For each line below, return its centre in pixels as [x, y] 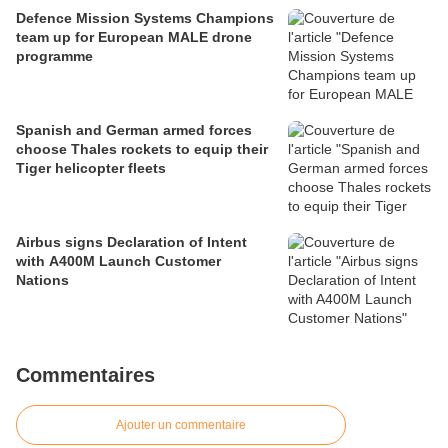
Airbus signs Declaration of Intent [131, 242]
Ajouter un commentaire [181, 425]
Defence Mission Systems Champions [145, 18]
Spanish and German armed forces [134, 130]
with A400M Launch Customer [118, 261]
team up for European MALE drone [134, 37]
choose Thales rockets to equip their [142, 149]
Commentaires [85, 375]
